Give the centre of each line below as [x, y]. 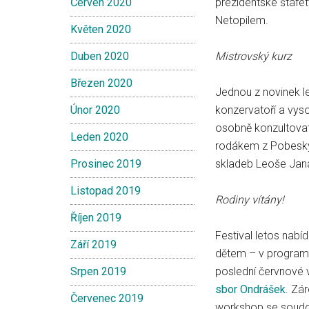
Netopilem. [242, 20]
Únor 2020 [95, 110]
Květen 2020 [101, 29]
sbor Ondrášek [250, 289]
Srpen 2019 [98, 271]
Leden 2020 [99, 137]
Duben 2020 [100, 56]
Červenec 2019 [107, 298]
